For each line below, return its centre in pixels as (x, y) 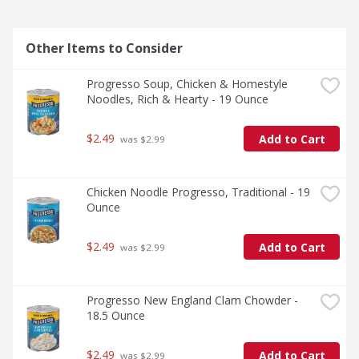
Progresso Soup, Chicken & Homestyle (187, 84)
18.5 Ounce (116, 316)
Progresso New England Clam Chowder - (192, 301)
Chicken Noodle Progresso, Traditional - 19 (198, 192)
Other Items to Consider (104, 48)
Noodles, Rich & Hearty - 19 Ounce (177, 99)
